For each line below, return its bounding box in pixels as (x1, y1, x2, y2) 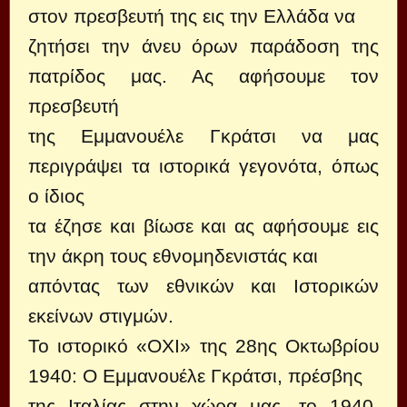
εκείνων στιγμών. (28, 305, 174, 326)
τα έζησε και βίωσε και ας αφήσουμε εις (28, 215, 379, 236)
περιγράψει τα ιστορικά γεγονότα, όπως (28, 155, 379, 176)
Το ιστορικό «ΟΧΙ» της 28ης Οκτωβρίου (28, 335, 379, 356)
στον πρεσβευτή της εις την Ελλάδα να (28, 5, 355, 26)
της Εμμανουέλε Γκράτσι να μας (28, 125, 379, 146)
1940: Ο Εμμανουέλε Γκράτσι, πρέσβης (28, 365, 362, 386)
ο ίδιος (28, 185, 84, 206)
